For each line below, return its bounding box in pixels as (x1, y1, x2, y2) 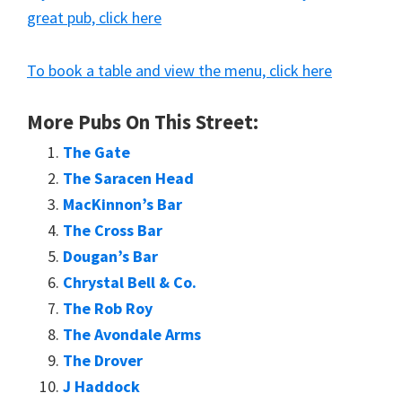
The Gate (63, 142, 130, 162)
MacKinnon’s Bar (63, 194, 182, 214)
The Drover (63, 350, 143, 371)
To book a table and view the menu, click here (27, 60, 332, 81)
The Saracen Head (63, 168, 194, 188)
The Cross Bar (63, 220, 162, 240)
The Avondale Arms (63, 324, 201, 345)
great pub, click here (27, 7, 162, 28)
